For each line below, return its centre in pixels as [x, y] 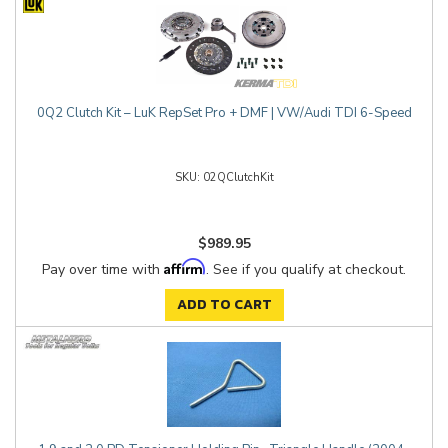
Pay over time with [103, 269]
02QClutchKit [238, 177]
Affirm [185, 266]
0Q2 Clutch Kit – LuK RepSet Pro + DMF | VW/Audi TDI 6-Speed [224, 113]
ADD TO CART [224, 304]
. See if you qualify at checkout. [306, 269]
